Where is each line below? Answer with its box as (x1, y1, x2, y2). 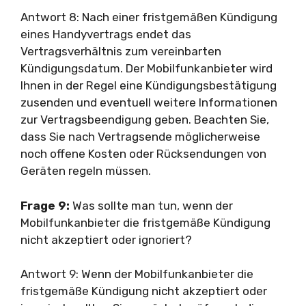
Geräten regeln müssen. (20, 164, 151, 178)
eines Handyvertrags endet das (20, 27, 191, 41)
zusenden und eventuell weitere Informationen (20, 96, 277, 109)
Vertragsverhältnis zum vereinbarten (20, 44, 221, 58)
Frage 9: (20, 198, 70, 212)
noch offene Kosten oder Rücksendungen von (20, 147, 266, 161)
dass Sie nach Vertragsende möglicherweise (20, 130, 260, 143)
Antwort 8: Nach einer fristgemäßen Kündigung (20, 10, 277, 24)
